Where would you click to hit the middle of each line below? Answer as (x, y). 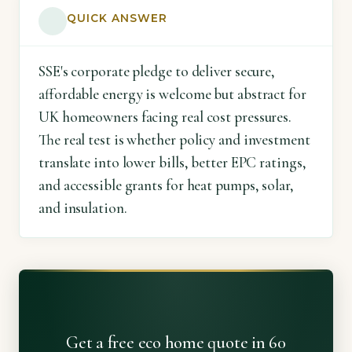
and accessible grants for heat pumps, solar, (166, 185)
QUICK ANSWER (117, 18)
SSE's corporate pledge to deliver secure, (157, 71)
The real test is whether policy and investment (174, 139)
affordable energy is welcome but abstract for (172, 94)
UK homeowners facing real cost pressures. (165, 117)
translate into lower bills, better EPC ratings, (172, 162)
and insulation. (83, 208)
